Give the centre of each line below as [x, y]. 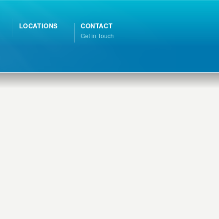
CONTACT [97, 26]
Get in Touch [97, 35]
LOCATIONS [38, 26]
